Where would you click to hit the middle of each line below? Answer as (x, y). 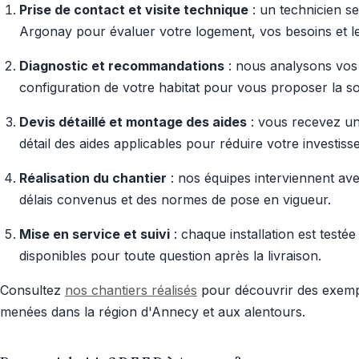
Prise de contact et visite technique (134, 10)
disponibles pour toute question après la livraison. (170, 256)
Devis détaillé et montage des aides (133, 122)
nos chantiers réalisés (131, 290)
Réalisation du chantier (93, 178)
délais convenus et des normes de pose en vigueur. (175, 200)
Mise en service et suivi (95, 234)
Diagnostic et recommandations (122, 66)
